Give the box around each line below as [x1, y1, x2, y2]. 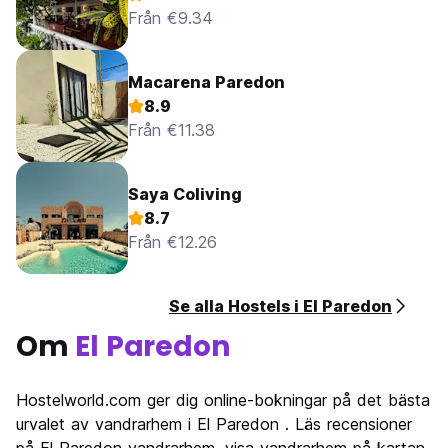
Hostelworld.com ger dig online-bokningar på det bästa [16, 390, 430, 411]
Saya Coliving [128, 184, 242, 205]
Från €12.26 [128, 232, 217, 253]
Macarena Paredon [128, 72, 285, 93]
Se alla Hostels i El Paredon [169, 296, 392, 317]
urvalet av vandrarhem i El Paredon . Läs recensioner [16, 414, 412, 435]
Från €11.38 [128, 120, 215, 141]
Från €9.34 [128, 8, 213, 29]
